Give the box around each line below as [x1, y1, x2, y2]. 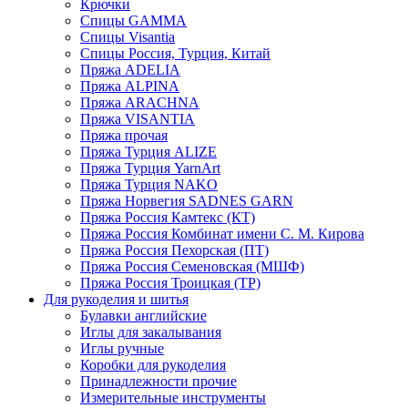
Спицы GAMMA [80, 12, 187, 28]
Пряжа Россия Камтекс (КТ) [80, 209, 255, 225]
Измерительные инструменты [80, 389, 266, 405]
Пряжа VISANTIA [80, 110, 195, 127]
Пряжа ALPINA [80, 77, 179, 94]
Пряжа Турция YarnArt [80, 159, 220, 176]
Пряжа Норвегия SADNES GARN [80, 192, 293, 209]
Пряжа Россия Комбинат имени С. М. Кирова [80, 225, 364, 241]
